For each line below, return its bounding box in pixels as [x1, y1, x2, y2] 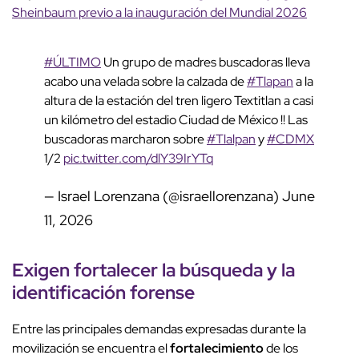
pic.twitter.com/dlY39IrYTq [63, 150, 213, 167]
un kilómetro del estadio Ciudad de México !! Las [44, 111, 308, 129]
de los [264, 340, 298, 357]
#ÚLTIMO [44, 54, 101, 71]
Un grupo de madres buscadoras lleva [101, 54, 310, 71]
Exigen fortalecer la [12, 257, 179, 283]
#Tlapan [247, 73, 293, 91]
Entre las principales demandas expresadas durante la [12, 321, 306, 338]
